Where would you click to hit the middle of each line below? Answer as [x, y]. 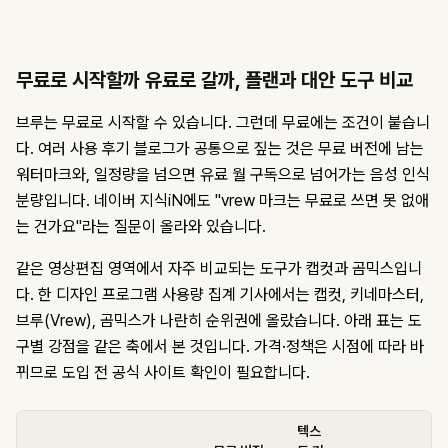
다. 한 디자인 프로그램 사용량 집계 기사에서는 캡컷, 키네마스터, [220, 295]
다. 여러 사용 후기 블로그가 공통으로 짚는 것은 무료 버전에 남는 [220, 149]
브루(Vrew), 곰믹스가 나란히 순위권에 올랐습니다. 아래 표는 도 [219, 321]
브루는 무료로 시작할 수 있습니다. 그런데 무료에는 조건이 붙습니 [223, 123]
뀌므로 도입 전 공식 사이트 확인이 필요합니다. [163, 373]
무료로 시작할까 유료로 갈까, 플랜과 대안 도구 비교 [214, 80]
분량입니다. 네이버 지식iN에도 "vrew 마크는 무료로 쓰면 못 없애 [222, 201]
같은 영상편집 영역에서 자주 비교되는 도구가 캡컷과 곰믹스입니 [219, 269]
